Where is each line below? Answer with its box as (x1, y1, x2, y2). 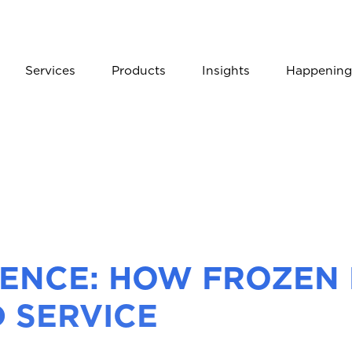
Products (111, 63, 166, 78)
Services (24, 63, 75, 78)
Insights (201, 63, 250, 78)
